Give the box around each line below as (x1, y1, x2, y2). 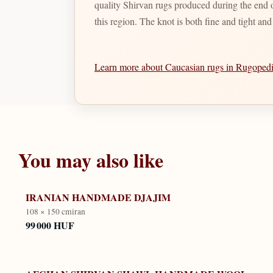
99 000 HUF (25, 218, 74, 233)
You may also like (18, 145, 163, 174)
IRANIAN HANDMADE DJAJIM (25, 190, 171, 204)
